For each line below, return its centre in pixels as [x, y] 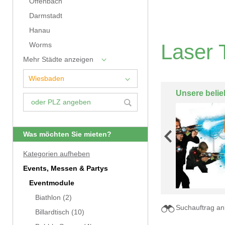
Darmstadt [46, 16]
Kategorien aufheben [57, 154]
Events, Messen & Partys [66, 168]
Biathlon [48, 198]
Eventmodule [52, 183]
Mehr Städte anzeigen [58, 60]
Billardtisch [52, 212]
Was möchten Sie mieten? [67, 134]
